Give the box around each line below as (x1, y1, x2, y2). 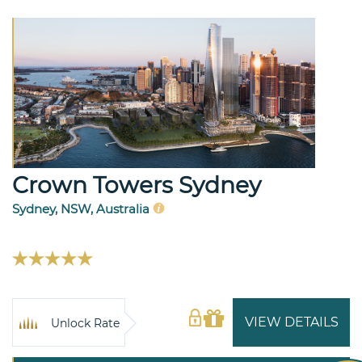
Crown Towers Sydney (12, 171, 261, 200)
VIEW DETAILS (245, 314, 339, 330)
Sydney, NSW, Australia (12, 201, 153, 217)
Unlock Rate (51, 316, 120, 331)
